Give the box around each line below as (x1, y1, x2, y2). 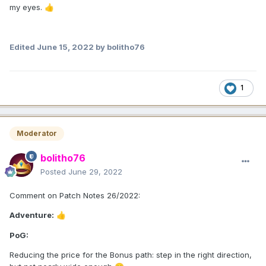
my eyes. (9, 2, 45, 12)
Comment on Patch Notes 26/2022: (9, 191, 140, 201)
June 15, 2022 (37, 42, 94, 52)
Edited (9, 42, 37, 52)
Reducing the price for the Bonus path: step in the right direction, (9, 250, 252, 260)
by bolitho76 (94, 42, 145, 52)
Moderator (17, 129, 57, 138)
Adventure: (9, 210, 54, 220)
